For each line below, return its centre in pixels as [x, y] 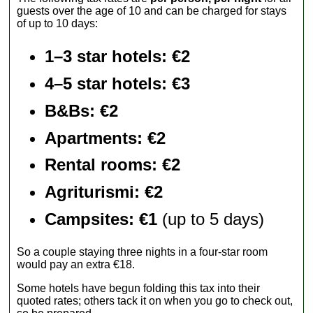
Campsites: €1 [101, 219]
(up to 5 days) [211, 219]
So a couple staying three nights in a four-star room [143, 252]
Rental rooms [99, 165]
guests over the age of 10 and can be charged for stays [152, 11]
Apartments [91, 138]
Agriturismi [90, 192]
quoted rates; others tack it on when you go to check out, [155, 300]
